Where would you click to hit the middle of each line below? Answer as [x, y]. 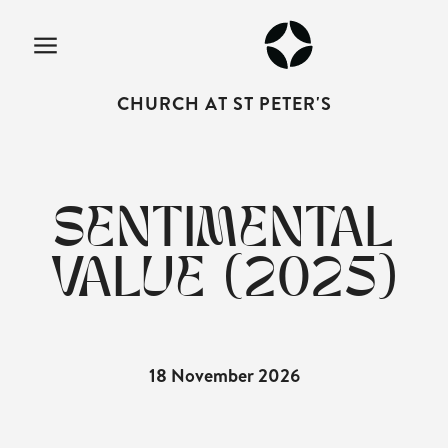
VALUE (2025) [224, 284]
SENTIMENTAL [224, 234]
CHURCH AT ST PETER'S [224, 103]
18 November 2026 [224, 376]
